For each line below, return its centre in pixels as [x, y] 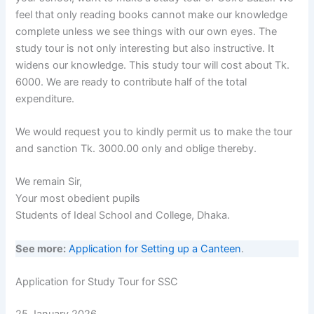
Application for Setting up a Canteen [155, 248]
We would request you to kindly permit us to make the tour [154, 132]
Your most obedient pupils [78, 199]
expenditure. [45, 98]
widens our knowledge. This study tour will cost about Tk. [153, 65]
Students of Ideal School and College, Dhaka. [123, 216]
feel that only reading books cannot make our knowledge [152, 14]
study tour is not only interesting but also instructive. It [145, 48]
